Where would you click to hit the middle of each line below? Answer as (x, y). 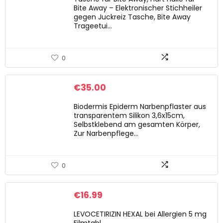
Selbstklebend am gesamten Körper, (137, 124)
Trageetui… (93, 26)
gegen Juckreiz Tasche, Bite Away (132, 17)
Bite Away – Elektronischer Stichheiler (138, 8)
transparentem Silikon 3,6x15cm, (129, 115)
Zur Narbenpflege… (106, 133)
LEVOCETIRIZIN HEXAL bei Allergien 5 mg (140, 214)
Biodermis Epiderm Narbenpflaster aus (140, 107)
